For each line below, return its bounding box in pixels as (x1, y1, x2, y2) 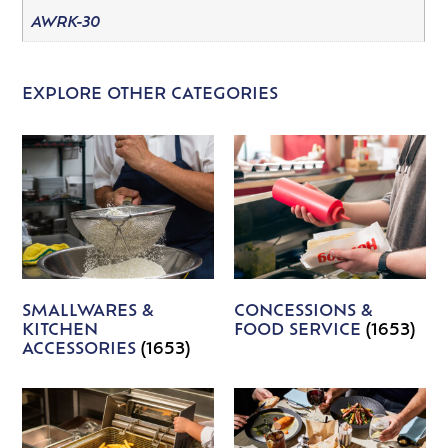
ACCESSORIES (22, 341, 142, 358)
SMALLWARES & (22, 303, 155, 320)
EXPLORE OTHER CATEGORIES (22, 86, 279, 103)
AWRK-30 (30, 15, 100, 31)
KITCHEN (22, 322, 99, 339)
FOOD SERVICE (234, 322, 366, 339)
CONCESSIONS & (234, 303, 373, 320)
